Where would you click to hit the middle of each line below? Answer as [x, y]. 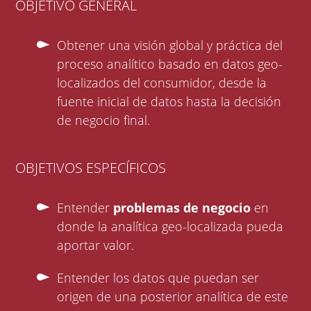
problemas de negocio [182, 208]
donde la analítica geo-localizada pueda [170, 227]
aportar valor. [96, 245]
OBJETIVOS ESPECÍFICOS [91, 168]
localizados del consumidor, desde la [162, 83]
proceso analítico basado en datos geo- [170, 64]
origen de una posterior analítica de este [173, 297]
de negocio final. [104, 120]
